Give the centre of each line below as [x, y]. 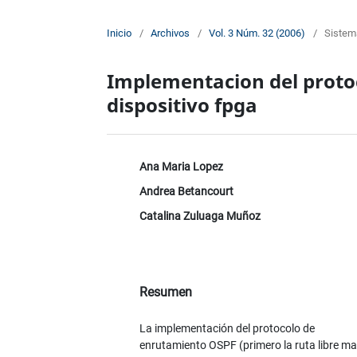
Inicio [120, 33]
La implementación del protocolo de [227, 329]
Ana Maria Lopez [181, 167]
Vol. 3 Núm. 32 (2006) [257, 33]
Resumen [165, 292]
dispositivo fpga [182, 105]
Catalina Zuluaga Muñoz [200, 216]
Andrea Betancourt [186, 192]
